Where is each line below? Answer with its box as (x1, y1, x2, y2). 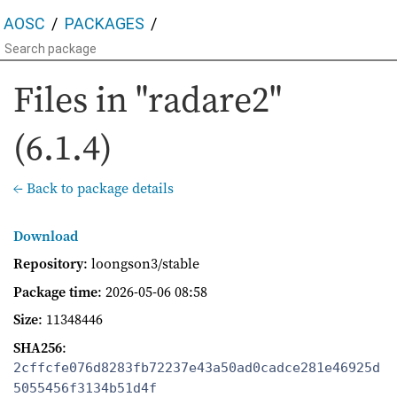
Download (13, 225, 78, 245)
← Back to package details (13, 177, 174, 198)
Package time (13, 281, 97, 301)
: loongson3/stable (83, 253, 199, 274)
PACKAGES (64, 14, 144, 33)
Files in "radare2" (13, 74, 282, 123)
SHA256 (13, 337, 62, 357)
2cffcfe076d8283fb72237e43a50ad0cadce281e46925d (13, 359, 380, 376)
